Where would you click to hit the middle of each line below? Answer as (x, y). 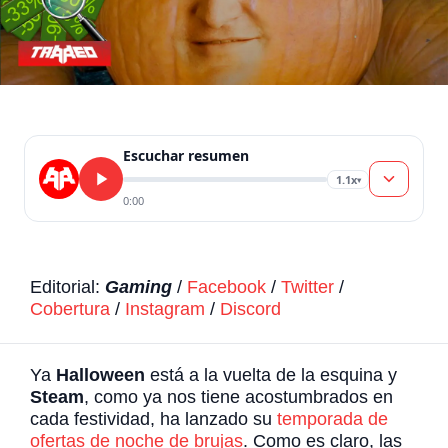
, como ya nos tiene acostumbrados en (238, 396)
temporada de (332, 418)
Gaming (138, 287)
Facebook (226, 287)
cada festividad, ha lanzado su (153, 418)
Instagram (165, 309)
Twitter (307, 287)
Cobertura (70, 309)
